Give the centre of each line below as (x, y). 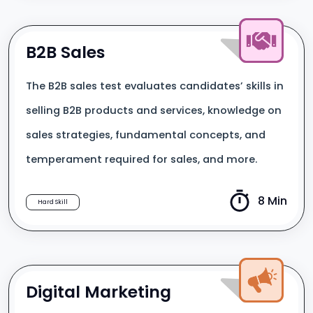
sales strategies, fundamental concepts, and (146, 135)
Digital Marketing (99, 292)
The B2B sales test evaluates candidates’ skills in (155, 86)
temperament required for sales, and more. (141, 159)
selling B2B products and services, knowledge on (154, 110)
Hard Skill (53, 202)
